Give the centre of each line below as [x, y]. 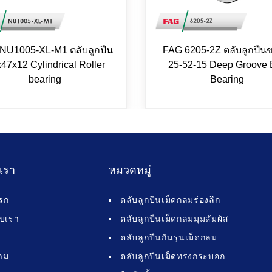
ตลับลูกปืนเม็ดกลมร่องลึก [170, 199]
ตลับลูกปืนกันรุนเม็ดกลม [169, 237]
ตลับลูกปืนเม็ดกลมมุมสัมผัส [175, 218]
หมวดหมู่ [130, 170]
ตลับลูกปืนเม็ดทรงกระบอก [173, 256]
